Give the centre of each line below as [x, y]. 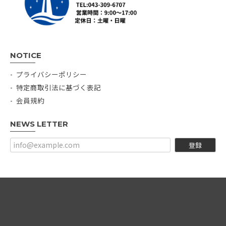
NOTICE [26, 55]
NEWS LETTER [39, 124]
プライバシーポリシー [51, 74]
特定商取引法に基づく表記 [59, 87]
